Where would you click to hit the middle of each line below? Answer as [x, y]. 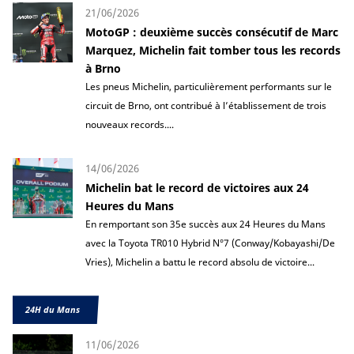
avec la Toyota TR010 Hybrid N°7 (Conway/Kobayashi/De [210, 243]
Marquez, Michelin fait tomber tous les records [213, 51]
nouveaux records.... [130, 125]
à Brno [103, 69]
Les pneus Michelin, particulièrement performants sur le [209, 87]
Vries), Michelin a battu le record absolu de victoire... [200, 262]
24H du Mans [53, 310]
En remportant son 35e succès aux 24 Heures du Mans [205, 224]
